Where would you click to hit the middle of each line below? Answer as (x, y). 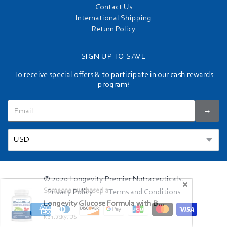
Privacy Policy (70, 192)
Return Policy (113, 30)
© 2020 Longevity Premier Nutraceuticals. (113, 180)
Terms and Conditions (144, 192)
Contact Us (113, 7)
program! (113, 85)
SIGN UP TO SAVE (113, 57)
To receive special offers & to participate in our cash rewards (113, 75)
